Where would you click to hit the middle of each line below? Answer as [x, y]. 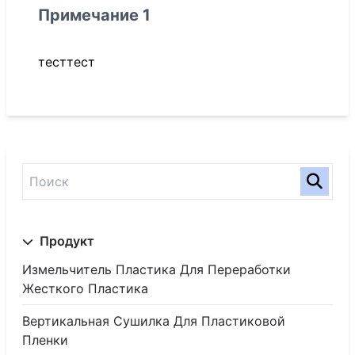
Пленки [45, 340]
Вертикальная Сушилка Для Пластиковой [154, 321]
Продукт [65, 241]
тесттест [67, 62]
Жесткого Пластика [85, 288]
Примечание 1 [94, 15]
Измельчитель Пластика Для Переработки [157, 269]
